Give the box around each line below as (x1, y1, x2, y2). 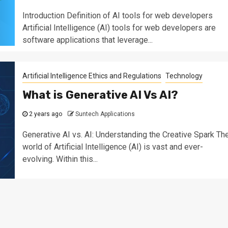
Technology (165, 72, 203, 80)
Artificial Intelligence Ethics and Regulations (22, 72, 161, 80)
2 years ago (27, 110, 62, 118)
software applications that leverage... (22, 35, 153, 45)
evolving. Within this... (22, 154, 98, 164)
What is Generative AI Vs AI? (22, 88, 178, 102)
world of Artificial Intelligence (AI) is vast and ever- (22, 142, 203, 152)
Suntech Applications (75, 110, 135, 118)
